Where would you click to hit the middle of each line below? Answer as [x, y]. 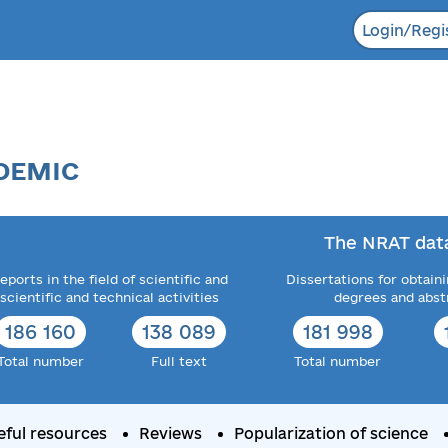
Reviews [170, 433]
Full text [178, 360]
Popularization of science [331, 433]
